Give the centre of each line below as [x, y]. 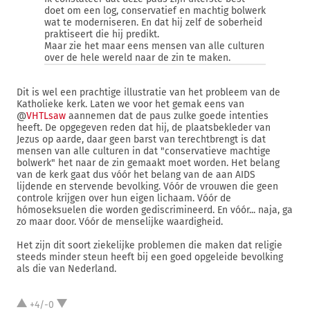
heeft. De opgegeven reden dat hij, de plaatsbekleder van [144, 128]
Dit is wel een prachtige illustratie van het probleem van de [148, 92]
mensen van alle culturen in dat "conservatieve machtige [144, 151]
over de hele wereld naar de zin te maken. [137, 58]
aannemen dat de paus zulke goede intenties [167, 116]
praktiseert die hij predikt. [102, 34]
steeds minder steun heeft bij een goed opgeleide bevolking [150, 257]
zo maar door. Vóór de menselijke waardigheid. [120, 222]
